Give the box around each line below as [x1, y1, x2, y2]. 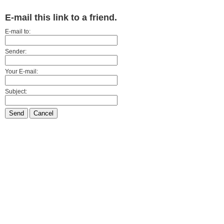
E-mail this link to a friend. [5, 12, 117, 22]
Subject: [5, 88, 27, 95]
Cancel [33, 109, 53, 117]
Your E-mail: [5, 68, 38, 75]
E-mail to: [5, 28, 30, 35]
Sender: [5, 48, 26, 55]
